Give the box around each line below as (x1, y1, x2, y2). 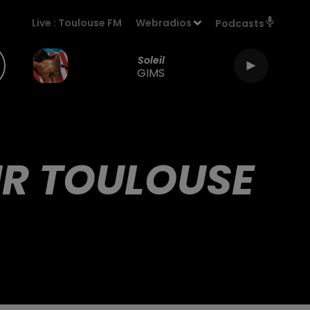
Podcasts (215, 17, 264, 30)
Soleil (137, 53, 165, 67)
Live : (32, 16, 59, 30)
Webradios (136, 16, 192, 30)
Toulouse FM (58, 16, 122, 30)
